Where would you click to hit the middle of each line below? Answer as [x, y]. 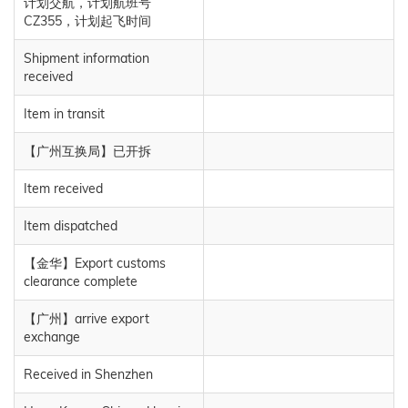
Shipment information [87, 58]
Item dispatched [71, 225]
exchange [52, 337]
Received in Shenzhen [88, 374]
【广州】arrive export [87, 318]
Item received [63, 188]
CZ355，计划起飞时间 [87, 20]
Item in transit [64, 113]
